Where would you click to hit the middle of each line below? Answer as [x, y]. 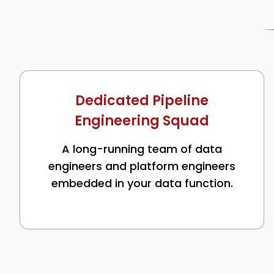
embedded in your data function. [142, 183]
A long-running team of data [142, 149]
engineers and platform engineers [142, 166]
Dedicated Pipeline [142, 101]
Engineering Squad [142, 121]
